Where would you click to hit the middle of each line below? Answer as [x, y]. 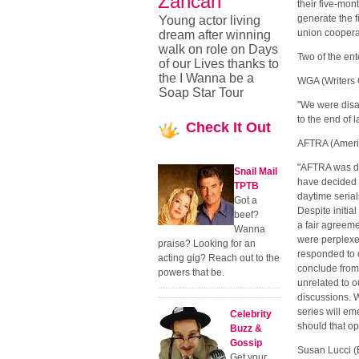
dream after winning [215, 35]
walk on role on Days [218, 49]
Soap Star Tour [201, 93]
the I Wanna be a [206, 78]
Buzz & [246, 329]
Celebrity [251, 314]
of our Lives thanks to [219, 64]
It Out [250, 127]
